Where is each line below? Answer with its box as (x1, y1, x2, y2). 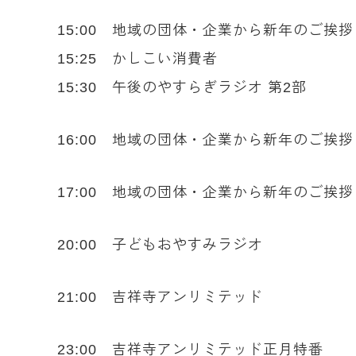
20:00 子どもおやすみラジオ (57, 237, 263, 253)
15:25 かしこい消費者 (57, 51, 218, 67)
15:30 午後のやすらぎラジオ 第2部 (57, 79, 307, 95)
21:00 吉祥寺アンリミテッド (57, 289, 263, 305)
